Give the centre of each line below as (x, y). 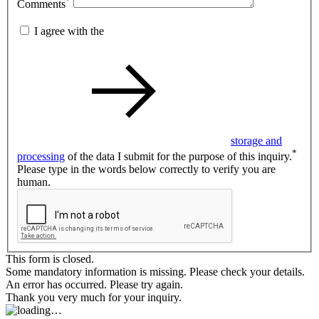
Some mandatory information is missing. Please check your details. (155, 272)
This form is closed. (50, 259)
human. (34, 182)
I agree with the (70, 31)
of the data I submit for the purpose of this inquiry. (178, 157)
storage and (256, 141)
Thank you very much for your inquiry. (94, 298)
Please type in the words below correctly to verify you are (146, 169)
